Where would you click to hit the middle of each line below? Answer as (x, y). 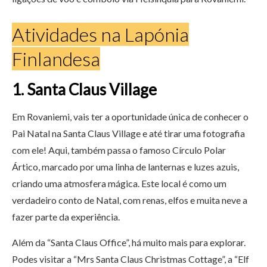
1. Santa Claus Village (84, 90)
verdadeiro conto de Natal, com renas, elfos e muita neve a (130, 200)
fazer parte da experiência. (66, 217)
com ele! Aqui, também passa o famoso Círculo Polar (119, 150)
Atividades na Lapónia (100, 35)
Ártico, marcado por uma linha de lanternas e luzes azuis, (125, 167)
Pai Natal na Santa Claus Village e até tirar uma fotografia (128, 133)
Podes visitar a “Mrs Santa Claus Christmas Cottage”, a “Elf (131, 259)
